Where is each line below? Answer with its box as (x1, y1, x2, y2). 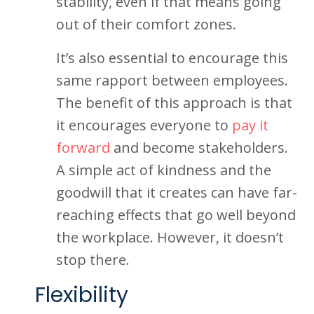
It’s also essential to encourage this (56, 48, 288, 67)
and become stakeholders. (110, 138, 288, 157)
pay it (232, 116, 268, 135)
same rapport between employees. (56, 71, 288, 90)
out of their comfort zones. (56, 15, 236, 34)
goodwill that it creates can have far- (56, 183, 297, 202)
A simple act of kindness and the (56, 161, 271, 179)
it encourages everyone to (56, 116, 232, 135)
